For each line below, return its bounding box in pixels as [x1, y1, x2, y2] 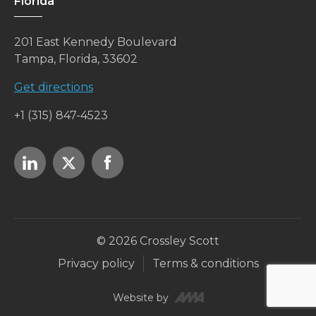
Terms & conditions [152, 257, 259, 271]
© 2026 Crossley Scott [97, 234, 219, 248]
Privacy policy [57, 257, 135, 271]
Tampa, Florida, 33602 [14, 52, 138, 66]
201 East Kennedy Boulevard [14, 35, 177, 49]
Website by [112, 291, 169, 304]
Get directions [14, 80, 93, 95]
